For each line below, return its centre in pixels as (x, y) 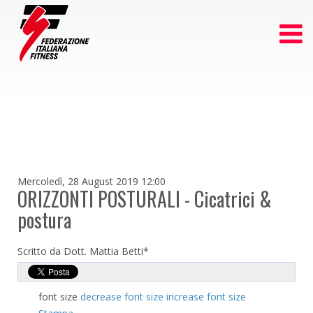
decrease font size (122, 297)
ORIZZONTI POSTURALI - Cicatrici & (145, 199)
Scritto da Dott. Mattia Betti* (83, 251)
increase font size (206, 297)
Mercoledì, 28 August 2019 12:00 (92, 181)
